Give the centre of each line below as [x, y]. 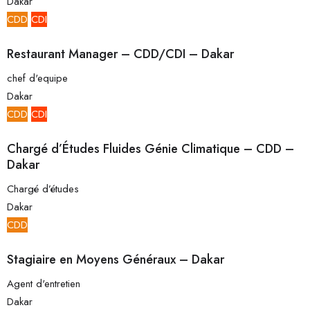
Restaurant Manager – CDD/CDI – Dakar [120, 54]
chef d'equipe [37, 79]
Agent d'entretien [44, 284]
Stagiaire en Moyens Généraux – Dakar [116, 260]
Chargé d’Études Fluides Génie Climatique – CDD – [151, 149]
